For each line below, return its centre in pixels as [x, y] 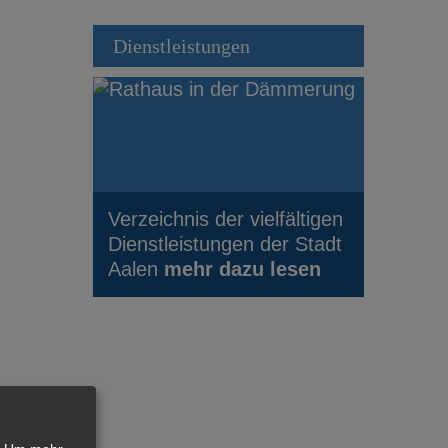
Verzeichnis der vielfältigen [225, 218]
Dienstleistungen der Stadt [224, 243]
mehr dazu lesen [242, 268]
